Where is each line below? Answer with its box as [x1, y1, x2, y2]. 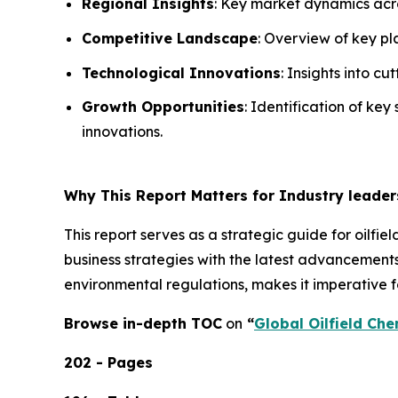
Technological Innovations [82, 63, 281, 82]
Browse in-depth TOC [64, 314, 222, 333]
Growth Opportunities [82, 98, 244, 116]
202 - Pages [64, 354, 153, 372]
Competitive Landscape [82, 29, 258, 48]
